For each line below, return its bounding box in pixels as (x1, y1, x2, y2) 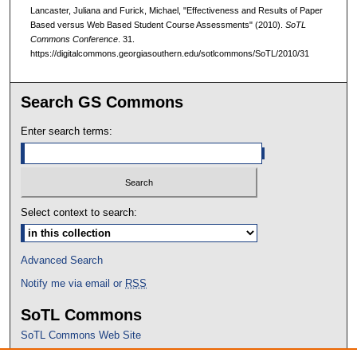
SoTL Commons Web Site (21, 329, 142, 342)
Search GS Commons (21, 92, 184, 111)
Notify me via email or (21, 277, 126, 290)
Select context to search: (21, 206, 138, 219)
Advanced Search (21, 254, 104, 267)
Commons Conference (29, 34, 118, 45)
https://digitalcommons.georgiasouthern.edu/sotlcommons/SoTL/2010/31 (29, 49, 309, 59)
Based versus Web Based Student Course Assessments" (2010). (29, 20, 285, 30)
